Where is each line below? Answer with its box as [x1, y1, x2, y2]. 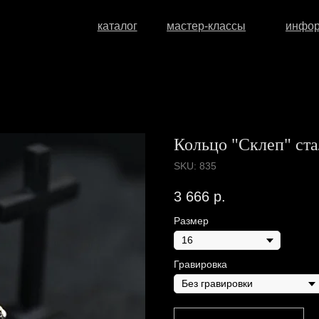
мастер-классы [114, 17, 186, 28]
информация [220, 17, 282, 28]
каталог [52, 17, 88, 28]
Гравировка [174, 258, 227, 271]
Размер [174, 215, 209, 227]
